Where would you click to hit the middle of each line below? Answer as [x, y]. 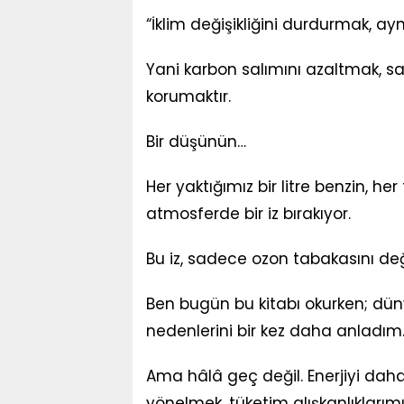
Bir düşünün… [196, 142]
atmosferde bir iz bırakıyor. [248, 214]
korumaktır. [188, 96]
